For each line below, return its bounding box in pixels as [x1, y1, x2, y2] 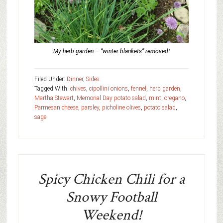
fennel [130, 85, 146, 93]
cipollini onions [89, 85, 128, 93]
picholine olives [102, 104, 141, 111]
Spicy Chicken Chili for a [38, 170, 185, 190]
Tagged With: [34, 85, 70, 93]
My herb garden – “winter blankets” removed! [53, 48, 170, 55]
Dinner [66, 76, 83, 83]
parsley [81, 104, 99, 111]
